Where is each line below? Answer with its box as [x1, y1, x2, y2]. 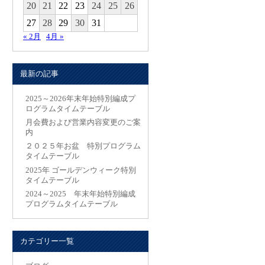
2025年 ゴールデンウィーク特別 [25, 166, 136, 174]
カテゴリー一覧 [20, 237, 74, 245]
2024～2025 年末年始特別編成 [25, 190, 135, 199]
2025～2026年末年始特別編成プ [25, 94, 135, 103]
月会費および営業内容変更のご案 [25, 118, 141, 127]
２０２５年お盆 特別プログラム [25, 142, 141, 151]
